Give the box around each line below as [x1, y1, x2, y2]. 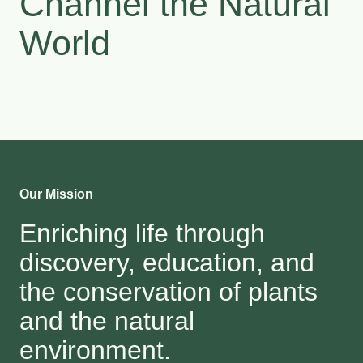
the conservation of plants [19, 276, 318, 306]
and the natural [19, 305, 194, 335]
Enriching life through [19, 218, 265, 248]
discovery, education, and [19, 247, 314, 277]
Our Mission [19, 186, 93, 201]
